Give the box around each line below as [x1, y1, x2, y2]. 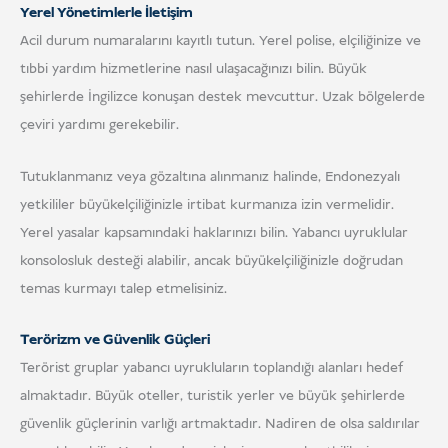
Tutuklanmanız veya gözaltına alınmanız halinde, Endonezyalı [20, 166, 400, 187]
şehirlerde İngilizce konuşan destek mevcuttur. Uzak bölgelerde [20, 87, 425, 108]
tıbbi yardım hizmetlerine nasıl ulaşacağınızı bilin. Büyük [20, 59, 367, 80]
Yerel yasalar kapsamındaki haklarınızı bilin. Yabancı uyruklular [20, 222, 408, 243]
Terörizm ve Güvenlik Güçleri [20, 330, 210, 351]
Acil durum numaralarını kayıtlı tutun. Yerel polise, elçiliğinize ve [20, 31, 421, 52]
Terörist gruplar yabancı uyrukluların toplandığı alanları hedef [20, 358, 403, 379]
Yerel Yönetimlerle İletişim [20, 3, 193, 24]
